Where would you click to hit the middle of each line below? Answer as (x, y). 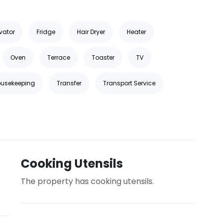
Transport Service (129, 83)
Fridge (46, 32)
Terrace (59, 57)
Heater (136, 32)
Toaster (103, 57)
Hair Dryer (91, 32)
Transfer (69, 83)
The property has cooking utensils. (87, 181)
